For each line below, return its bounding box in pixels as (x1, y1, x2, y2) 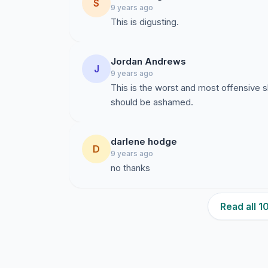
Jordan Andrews (111, 56, 186, 67)
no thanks (111, 162, 150, 173)
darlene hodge (111, 136, 177, 147)
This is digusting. (111, 16, 179, 28)
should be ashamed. (111, 96, 193, 108)
